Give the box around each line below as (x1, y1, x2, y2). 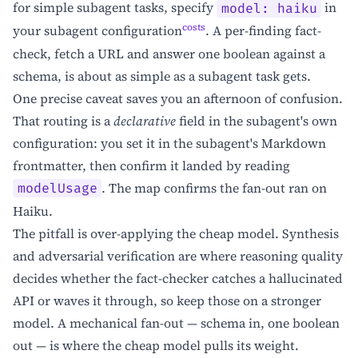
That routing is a (13, 111, 113, 129)
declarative (113, 111, 176, 129)
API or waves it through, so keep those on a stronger (13, 291, 321, 309)
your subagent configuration (13, 22, 182, 40)
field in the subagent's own (176, 111, 337, 129)
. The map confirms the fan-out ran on (101, 178, 328, 197)
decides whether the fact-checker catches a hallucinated (13, 268, 343, 287)
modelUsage (17, 180, 97, 197)
